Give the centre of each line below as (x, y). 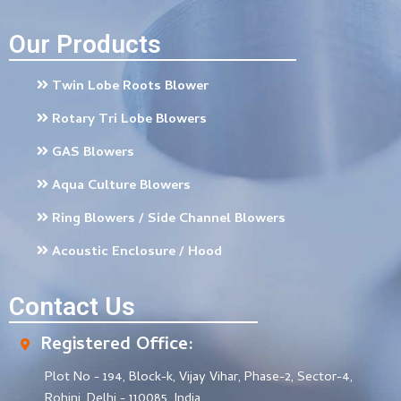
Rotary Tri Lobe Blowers (129, 119)
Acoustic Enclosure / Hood (137, 252)
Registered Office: (117, 346)
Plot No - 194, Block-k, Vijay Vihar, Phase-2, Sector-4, (199, 377)
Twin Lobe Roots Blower (130, 86)
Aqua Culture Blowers (121, 186)
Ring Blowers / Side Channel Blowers (169, 219)
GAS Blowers (93, 153)
